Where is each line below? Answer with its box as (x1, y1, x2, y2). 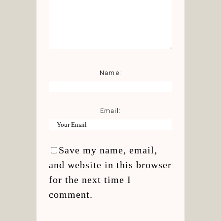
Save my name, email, (59, 145, 157, 155)
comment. (49, 189, 93, 200)
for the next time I (49, 174, 131, 185)
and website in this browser (49, 159, 172, 170)
